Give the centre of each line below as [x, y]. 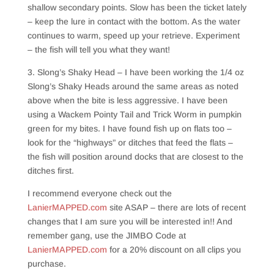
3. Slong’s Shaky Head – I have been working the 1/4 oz [135, 72]
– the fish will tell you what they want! [98, 50]
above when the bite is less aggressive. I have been [127, 100]
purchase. [46, 264]
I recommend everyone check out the [99, 193]
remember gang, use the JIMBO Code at [106, 235]
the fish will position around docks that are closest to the [135, 157]
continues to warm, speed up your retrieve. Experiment [133, 35]
